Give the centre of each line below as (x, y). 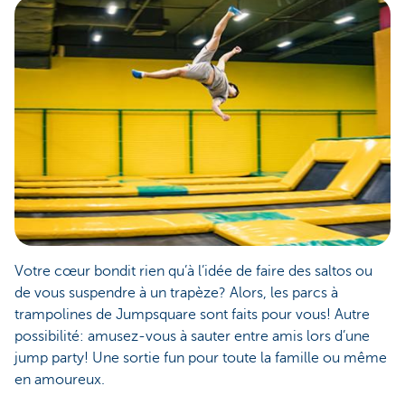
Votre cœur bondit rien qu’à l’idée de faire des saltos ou (193, 272)
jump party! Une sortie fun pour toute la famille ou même (201, 358)
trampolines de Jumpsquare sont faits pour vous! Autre (192, 315)
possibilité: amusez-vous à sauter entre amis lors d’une (192, 337)
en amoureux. (61, 380)
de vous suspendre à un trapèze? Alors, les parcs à (176, 293)
